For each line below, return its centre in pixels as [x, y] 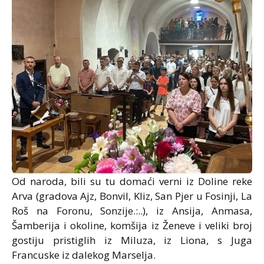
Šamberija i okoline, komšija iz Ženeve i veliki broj [132, 225]
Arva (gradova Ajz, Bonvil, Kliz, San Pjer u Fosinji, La [132, 196]
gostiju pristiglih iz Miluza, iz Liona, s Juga [132, 240]
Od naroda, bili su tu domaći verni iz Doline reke [132, 181]
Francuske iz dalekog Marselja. [84, 255]
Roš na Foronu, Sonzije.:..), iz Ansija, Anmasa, [132, 211]
